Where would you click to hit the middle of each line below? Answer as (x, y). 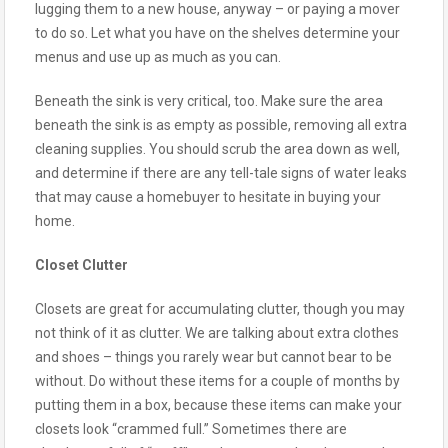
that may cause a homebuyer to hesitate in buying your (208, 196)
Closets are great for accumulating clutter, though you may (220, 308)
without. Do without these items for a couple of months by (217, 380)
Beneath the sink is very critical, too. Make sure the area (209, 100)
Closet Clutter (81, 264)
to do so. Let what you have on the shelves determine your (217, 32)
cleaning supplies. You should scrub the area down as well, (217, 148)
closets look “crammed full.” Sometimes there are (191, 428)
